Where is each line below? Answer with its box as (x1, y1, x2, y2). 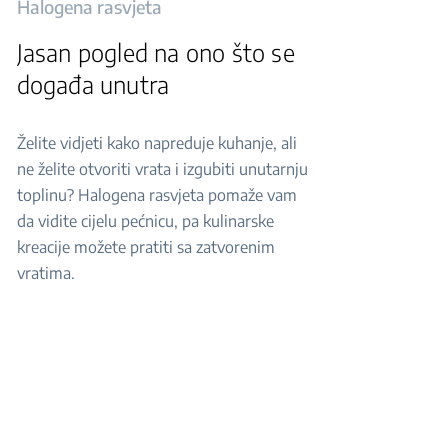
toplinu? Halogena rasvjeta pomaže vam (16, 185, 297, 205)
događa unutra (16, 69, 170, 99)
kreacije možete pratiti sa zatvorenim (16, 237, 275, 257)
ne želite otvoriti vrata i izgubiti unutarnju (16, 159, 308, 179)
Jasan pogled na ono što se (16, 37, 295, 67)
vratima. (16, 263, 75, 283)
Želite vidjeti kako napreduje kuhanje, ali (16, 133, 297, 153)
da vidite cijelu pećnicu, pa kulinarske (16, 211, 274, 231)
